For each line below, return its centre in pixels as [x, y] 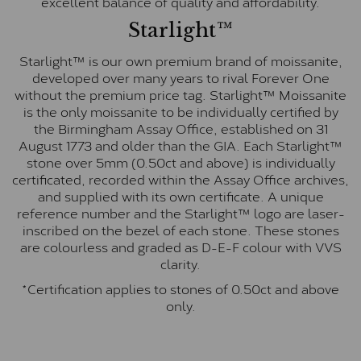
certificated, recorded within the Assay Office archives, [180, 179]
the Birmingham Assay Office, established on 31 [180, 128]
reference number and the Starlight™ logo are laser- [180, 213]
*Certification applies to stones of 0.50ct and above [180, 288]
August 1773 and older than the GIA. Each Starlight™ [180, 145]
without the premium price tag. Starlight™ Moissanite [180, 94]
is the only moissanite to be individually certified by [180, 111]
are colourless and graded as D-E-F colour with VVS [180, 247]
